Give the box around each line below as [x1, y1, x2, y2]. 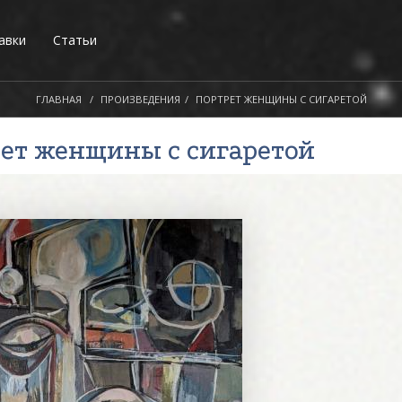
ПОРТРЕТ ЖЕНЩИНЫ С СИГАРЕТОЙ [195, 92, 367, 106]
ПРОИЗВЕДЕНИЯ [100, 92, 180, 106]
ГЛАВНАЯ [35, 92, 82, 106]
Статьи [53, 31, 97, 48]
